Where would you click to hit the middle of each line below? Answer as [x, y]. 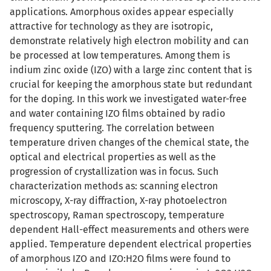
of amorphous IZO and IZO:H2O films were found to [120, 259]
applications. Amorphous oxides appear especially [122, 12]
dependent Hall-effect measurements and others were [129, 230]
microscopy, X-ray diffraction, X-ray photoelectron [118, 201]
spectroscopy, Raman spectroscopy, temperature [117, 215]
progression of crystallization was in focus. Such [114, 171]
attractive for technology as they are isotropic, [111, 26]
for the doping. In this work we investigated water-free [128, 99]
